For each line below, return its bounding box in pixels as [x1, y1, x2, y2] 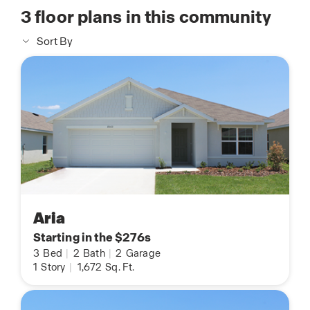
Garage [123, 247, 161, 260]
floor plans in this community [31, 6, 271, 28]
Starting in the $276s [33, 230, 151, 246]
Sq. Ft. [103, 261, 135, 274]
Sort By [37, 35, 73, 49]
